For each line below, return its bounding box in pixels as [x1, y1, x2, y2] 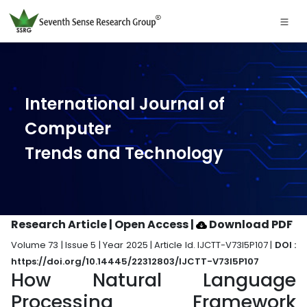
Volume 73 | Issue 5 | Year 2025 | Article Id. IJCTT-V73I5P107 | [11, 238, 275, 251]
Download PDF [207, 217, 293, 232]
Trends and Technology [25, 142, 223, 164]
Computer [25, 117, 111, 140]
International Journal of [25, 93, 225, 115]
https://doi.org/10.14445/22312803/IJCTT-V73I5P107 [11, 255, 259, 268]
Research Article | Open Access [11, 217, 191, 232]
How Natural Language [11, 267, 296, 293]
